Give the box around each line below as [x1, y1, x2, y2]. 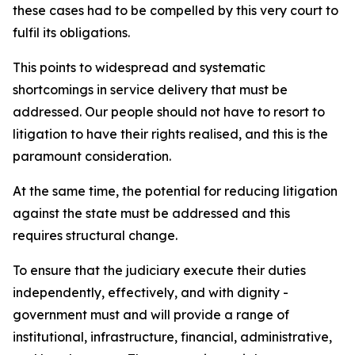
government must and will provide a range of [13, 307, 289, 323]
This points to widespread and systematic [13, 59, 265, 75]
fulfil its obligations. [13, 25, 130, 40]
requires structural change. [13, 227, 177, 243]
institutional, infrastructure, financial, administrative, [13, 329, 332, 345]
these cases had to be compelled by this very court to [13, 2, 338, 18]
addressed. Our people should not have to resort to [13, 104, 325, 120]
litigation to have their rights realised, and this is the [13, 126, 328, 142]
